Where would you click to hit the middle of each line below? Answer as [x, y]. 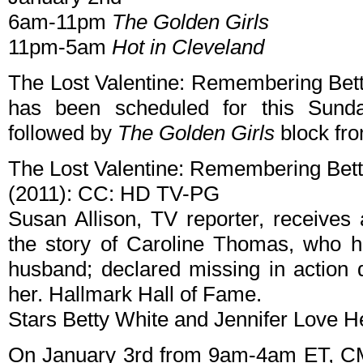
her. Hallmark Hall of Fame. [135, 295]
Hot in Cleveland [188, 47]
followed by [63, 133]
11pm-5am [60, 47]
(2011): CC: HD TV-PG [114, 194]
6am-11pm [60, 22]
